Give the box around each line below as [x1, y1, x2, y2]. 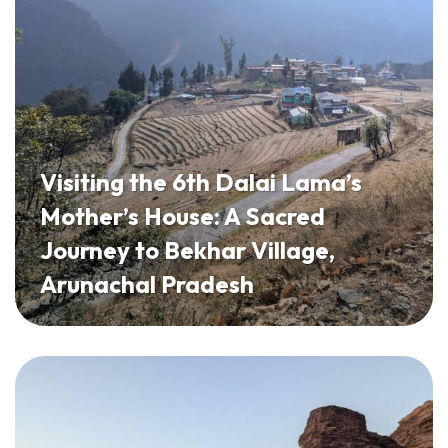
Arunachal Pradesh [40, 268, 254, 299]
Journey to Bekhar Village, [40, 234, 335, 265]
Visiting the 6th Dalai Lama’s [40, 166, 362, 197]
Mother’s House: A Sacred [40, 200, 325, 231]
